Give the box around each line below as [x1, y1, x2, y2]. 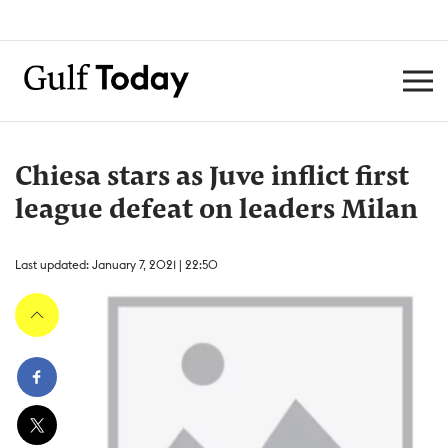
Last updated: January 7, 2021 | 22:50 [15, 257, 218, 272]
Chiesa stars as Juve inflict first [15, 164, 409, 192]
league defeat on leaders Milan [15, 197, 418, 225]
